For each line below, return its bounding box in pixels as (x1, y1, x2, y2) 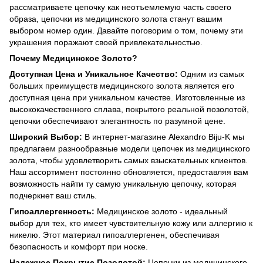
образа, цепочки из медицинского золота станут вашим (9, 14, 222, 23)
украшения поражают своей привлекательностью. (9, 37, 203, 47)
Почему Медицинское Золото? (9, 53, 137, 63)
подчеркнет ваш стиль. (9, 190, 97, 200)
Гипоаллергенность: (9, 206, 95, 216)
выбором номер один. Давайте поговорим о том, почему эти (9, 25, 243, 35)
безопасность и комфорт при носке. (9, 241, 148, 251)
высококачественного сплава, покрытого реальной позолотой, (9, 104, 249, 114)
